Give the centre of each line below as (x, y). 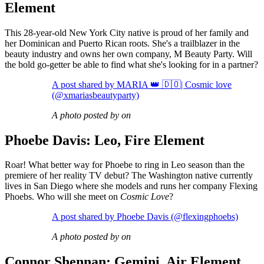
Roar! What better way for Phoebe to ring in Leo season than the (125, 165)
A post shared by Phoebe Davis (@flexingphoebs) (145, 217)
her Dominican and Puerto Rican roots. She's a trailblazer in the (122, 43)
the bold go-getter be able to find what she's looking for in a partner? (131, 64)
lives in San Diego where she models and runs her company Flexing (131, 186)
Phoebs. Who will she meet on (62, 197)
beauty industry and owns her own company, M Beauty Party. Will (128, 54)
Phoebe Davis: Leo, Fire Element (105, 140)
